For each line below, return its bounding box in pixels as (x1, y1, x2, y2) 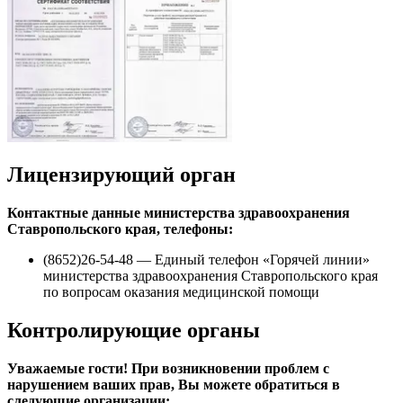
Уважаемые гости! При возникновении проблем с (7, 361, 329, 377)
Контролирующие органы (7, 318, 260, 343)
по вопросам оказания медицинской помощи (43, 284, 319, 300)
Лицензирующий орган (7, 163, 236, 187)
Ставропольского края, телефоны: (7, 221, 233, 237)
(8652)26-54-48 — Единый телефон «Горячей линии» (43, 252, 370, 268)
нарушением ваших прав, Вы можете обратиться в (7, 377, 340, 393)
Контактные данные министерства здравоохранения (7, 205, 350, 221)
